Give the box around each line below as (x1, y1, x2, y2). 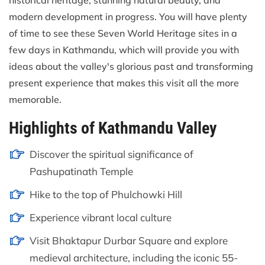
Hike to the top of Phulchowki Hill (30, 188, 182, 201)
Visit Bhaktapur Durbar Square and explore (30, 234, 228, 247)
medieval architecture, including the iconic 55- (30, 251, 238, 264)
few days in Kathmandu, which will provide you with (9, 44, 239, 56)
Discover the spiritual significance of (30, 148, 193, 160)
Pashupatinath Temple (30, 165, 133, 177)
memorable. (9, 93, 62, 105)
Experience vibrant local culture (30, 211, 172, 224)
